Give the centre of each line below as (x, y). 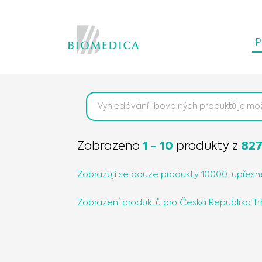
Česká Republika (215, 203)
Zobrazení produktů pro (127, 203)
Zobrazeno (108, 147)
